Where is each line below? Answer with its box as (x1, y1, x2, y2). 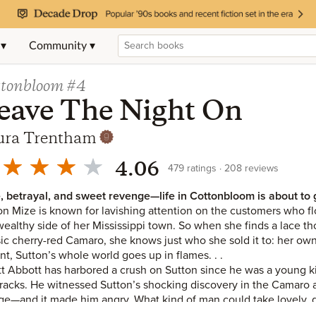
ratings (186, 163, 217, 174)
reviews (244, 163, 279, 174)
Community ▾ (29, 40, 95, 51)
